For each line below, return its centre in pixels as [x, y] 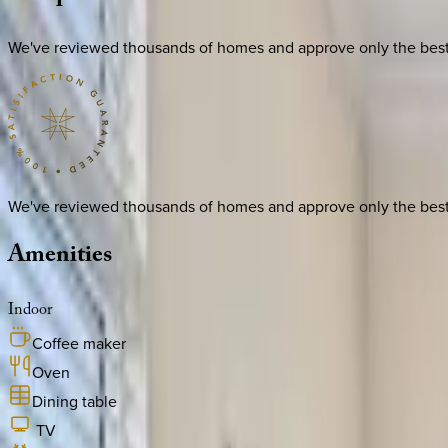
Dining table [74, 401]
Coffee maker [79, 343]
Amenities [60, 258]
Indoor [30, 312]
